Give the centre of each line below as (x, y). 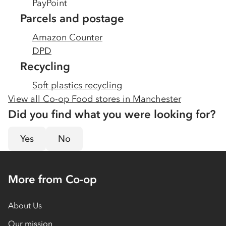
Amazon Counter (67, 37)
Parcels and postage (72, 18)
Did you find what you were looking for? (112, 114)
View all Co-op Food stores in (70, 99)
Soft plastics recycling (77, 85)
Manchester (157, 99)
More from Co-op (52, 179)
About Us (25, 205)
